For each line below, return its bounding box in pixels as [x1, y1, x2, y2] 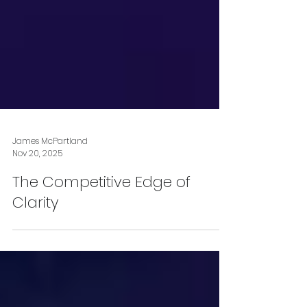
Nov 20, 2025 [12, 205, 62, 217]
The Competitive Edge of [12, 229, 191, 250]
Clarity [12, 249, 59, 271]
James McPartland [12, 192, 88, 204]
